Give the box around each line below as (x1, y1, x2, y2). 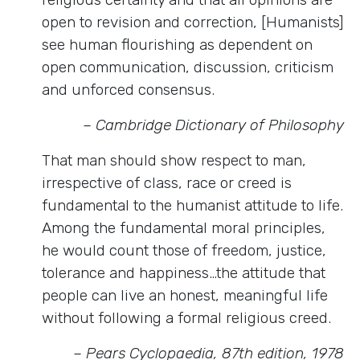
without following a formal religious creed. (42, 309, 331, 328)
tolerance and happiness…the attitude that (42, 264, 325, 283)
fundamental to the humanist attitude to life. (42, 196, 343, 215)
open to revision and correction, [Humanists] (42, 13, 344, 32)
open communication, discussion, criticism (42, 58, 333, 77)
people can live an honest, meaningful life (42, 286, 328, 305)
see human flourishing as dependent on (42, 35, 313, 55)
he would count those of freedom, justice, (42, 241, 326, 260)
